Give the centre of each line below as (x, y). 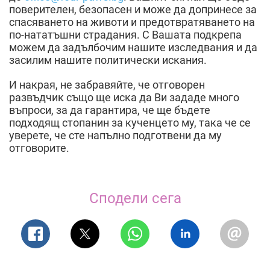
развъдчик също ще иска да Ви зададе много (124, 97)
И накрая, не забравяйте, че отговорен (107, 84)
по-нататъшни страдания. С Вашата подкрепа (125, 34)
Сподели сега (135, 198)
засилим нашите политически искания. (108, 60)
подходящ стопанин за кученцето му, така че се (130, 122)
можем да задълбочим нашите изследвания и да (133, 47)
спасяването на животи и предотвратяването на (132, 22)
